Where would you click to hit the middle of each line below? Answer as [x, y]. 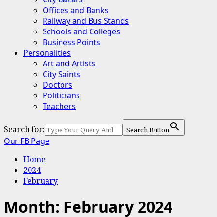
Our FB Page [27, 141]
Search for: [24, 129]
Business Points [71, 42]
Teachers [59, 106]
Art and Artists [69, 63]
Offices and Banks [76, 10]
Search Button [148, 130]
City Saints [62, 74]
